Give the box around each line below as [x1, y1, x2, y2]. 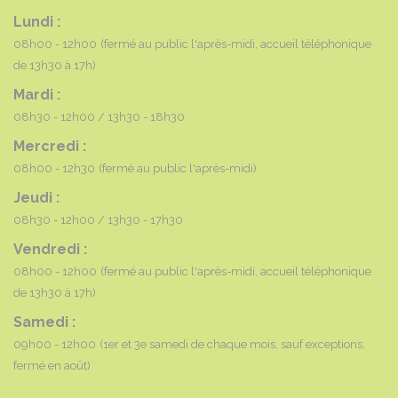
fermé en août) [13, 359, 91, 372]
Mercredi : [13, 138, 86, 155]
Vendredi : [13, 241, 87, 258]
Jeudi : [13, 189, 60, 206]
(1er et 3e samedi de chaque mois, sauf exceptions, [99, 338, 365, 351]
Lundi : [13, 13, 60, 30]
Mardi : [13, 86, 60, 103]
